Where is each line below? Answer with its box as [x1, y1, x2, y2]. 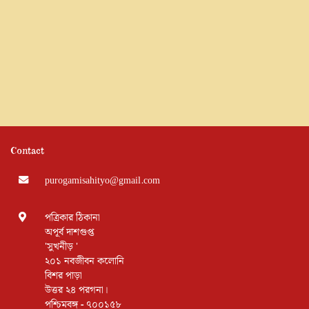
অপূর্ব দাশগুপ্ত [45, 224, 94, 240]
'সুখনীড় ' [45, 239, 78, 255]
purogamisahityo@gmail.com [45, 172, 160, 188]
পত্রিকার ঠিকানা [45, 210, 100, 226]
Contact [10, 142, 44, 157]
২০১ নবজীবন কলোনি [45, 253, 124, 269]
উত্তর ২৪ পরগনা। [45, 282, 108, 298]
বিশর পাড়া [45, 268, 82, 283]
